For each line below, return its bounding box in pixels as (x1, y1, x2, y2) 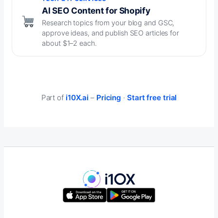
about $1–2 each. (42, 39, 97, 48)
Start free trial (127, 93, 177, 103)
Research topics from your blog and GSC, (42, 18, 175, 27)
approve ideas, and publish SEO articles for (42, 29, 179, 37)
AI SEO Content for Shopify (42, 5, 150, 16)
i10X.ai (65, 93, 89, 103)
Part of (41, 93, 66, 103)
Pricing (96, 93, 122, 103)
